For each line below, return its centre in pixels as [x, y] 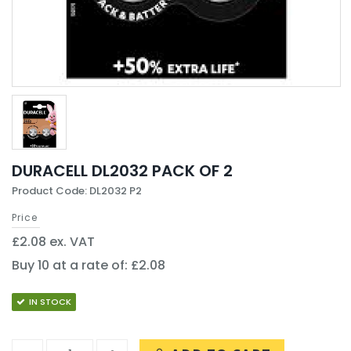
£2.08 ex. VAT [53, 242]
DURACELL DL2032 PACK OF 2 [122, 171]
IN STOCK [50, 302]
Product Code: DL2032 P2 [77, 191]
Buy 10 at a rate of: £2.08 [89, 265]
